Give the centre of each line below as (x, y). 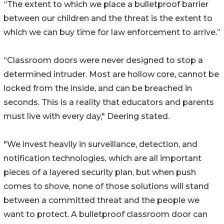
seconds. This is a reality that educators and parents (109, 102)
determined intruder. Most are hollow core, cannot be (111, 74)
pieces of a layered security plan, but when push (100, 172)
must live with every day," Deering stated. (86, 116)
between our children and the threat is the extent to (108, 18)
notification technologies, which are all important (102, 158)
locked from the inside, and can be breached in (98, 88)
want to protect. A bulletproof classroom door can (105, 214)
